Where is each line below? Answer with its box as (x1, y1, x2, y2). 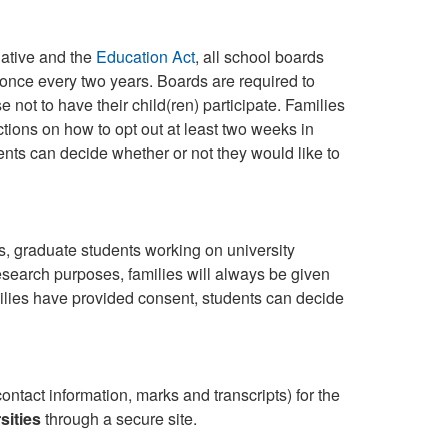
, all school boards (194, 45, 324, 68)
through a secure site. (40, 407, 197, 430)
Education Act (95, 45, 195, 68)
